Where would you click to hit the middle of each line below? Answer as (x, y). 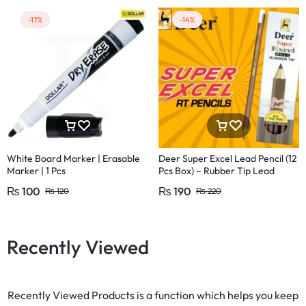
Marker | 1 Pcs (36, 171)
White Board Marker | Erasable (73, 159)
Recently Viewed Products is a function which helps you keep (153, 295)
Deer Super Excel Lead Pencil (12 (228, 159)
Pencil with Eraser (197, 183)
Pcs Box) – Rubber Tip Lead (217, 171)
